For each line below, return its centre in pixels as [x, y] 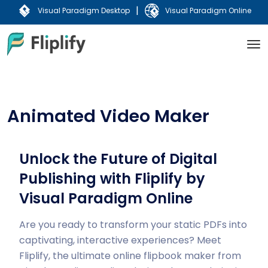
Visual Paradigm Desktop [83, 10]
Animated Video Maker [108, 116]
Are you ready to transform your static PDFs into [133, 225]
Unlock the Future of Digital [118, 159]
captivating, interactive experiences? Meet [120, 240]
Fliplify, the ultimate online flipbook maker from [130, 256]
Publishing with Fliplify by [112, 179]
